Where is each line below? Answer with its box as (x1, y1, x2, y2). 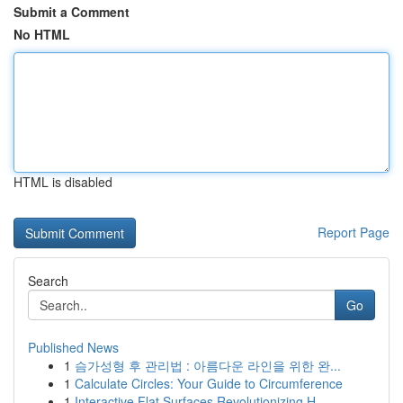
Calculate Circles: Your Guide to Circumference (75, 374, 343, 392)
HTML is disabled (13, 173, 112, 191)
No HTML (13, 25, 70, 43)
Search (28, 272, 68, 290)
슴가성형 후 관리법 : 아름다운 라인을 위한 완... (75, 356, 341, 374)
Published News (28, 338, 119, 356)
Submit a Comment (13, 3, 130, 21)
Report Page (318, 223, 390, 241)
